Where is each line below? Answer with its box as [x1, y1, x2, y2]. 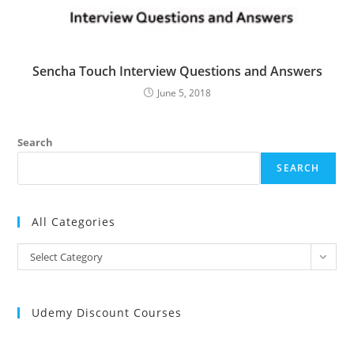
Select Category [30, 250, 104, 265]
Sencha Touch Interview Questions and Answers [32, 62, 322, 81]
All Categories [32, 214, 116, 230]
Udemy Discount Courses [32, 305, 183, 321]
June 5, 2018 [156, 86, 211, 100]
